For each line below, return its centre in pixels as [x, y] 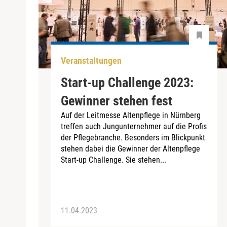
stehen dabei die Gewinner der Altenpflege [130, 148]
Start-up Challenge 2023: [127, 82]
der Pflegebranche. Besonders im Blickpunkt [133, 137]
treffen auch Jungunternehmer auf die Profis [134, 126]
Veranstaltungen [91, 61]
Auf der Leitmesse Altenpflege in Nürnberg [131, 115]
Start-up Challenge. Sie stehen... [113, 160]
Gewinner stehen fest [117, 101]
